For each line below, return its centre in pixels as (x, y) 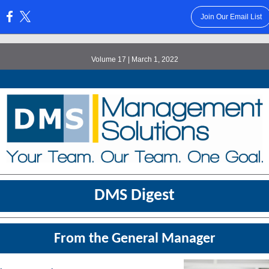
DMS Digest (134, 196)
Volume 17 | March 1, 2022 (134, 59)
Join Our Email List (231, 17)
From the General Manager (134, 239)
